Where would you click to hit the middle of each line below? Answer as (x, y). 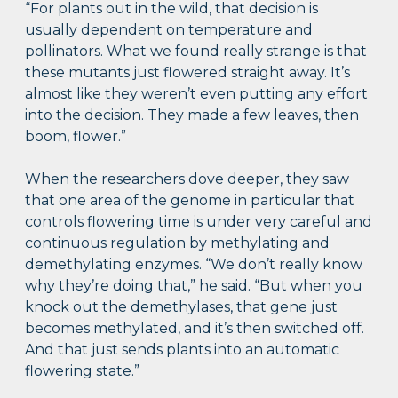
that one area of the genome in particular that (190, 200)
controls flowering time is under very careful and (199, 221)
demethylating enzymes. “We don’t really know (194, 264)
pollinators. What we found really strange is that (196, 51)
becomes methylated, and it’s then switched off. (195, 328)
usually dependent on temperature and (169, 29)
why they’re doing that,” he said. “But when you (194, 285)
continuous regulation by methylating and (178, 243)
